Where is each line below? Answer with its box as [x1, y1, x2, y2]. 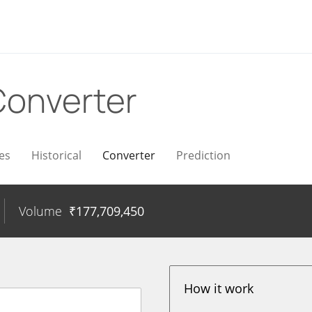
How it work [184, 280, 254, 297]
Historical [31, 148, 81, 163]
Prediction [176, 148, 231, 163]
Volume [19, 203, 62, 219]
